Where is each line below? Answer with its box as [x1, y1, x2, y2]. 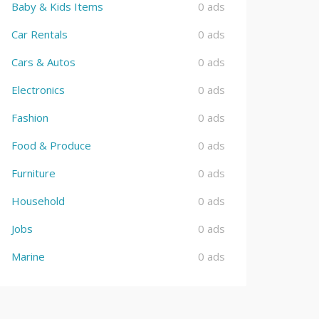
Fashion [11, 110, 48, 125]
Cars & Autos [11, 55, 75, 69]
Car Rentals [11, 27, 68, 41]
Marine [11, 249, 45, 263]
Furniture [11, 166, 56, 180]
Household [11, 194, 65, 208]
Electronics [11, 83, 65, 97]
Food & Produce [11, 138, 91, 152]
